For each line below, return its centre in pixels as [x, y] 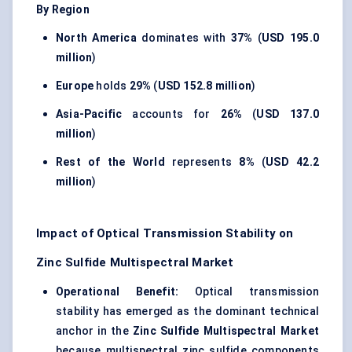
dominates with [183, 38]
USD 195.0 [290, 38]
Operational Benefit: [117, 292]
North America [96, 38]
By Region [63, 10]
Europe [75, 86]
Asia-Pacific [89, 114]
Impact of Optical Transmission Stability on [165, 234]
